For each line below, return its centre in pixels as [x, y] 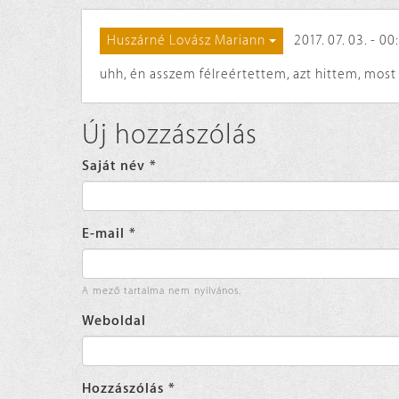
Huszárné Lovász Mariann [186, 40]
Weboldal [114, 321]
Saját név [116, 166]
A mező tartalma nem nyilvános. [162, 290]
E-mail [106, 233]
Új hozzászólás [170, 135]
